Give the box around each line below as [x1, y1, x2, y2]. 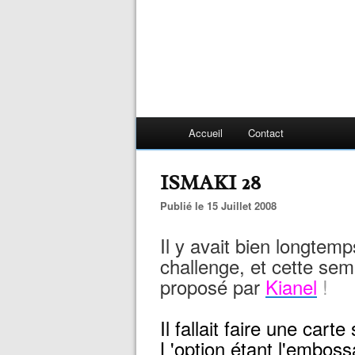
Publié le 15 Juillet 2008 [167, 198, 277, 213]
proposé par [160, 273, 265, 300]
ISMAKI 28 [160, 170, 261, 196]
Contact [248, 125, 284, 140]
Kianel [265, 273, 317, 300]
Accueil [189, 125, 223, 140]
